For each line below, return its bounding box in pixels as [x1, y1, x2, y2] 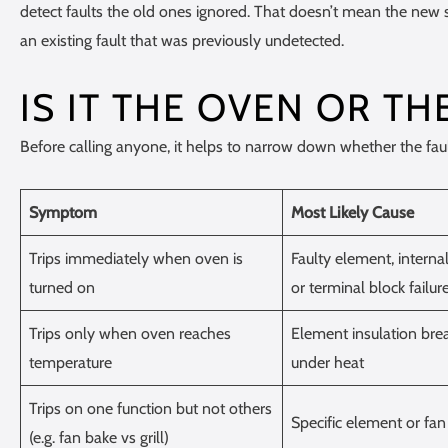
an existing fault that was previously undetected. [20, 30, 344, 50]
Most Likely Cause [291, 202, 414, 222]
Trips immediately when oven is [29, 248, 243, 268]
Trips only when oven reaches [29, 323, 231, 343]
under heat [291, 352, 364, 372]
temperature [29, 352, 112, 372]
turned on [29, 277, 95, 297]
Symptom [29, 202, 97, 222]
